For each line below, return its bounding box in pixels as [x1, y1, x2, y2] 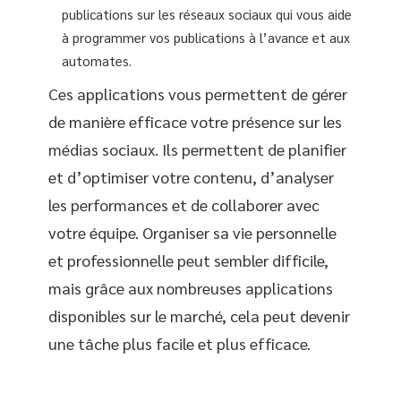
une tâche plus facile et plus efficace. [48, 332, 311, 354]
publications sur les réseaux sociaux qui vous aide [62, 5, 352, 22]
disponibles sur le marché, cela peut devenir [48, 304, 350, 326]
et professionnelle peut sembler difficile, [48, 249, 328, 270]
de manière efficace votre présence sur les [48, 110, 342, 132]
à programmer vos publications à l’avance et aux [62, 29, 350, 46]
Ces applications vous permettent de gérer [48, 82, 347, 104]
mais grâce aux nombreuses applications [48, 277, 333, 298]
